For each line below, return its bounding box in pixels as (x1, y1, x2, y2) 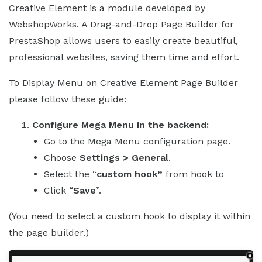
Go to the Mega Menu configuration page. (44, 135, 230, 147)
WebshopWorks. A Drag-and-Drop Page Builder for (9, 18, 234, 30)
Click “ (44, 184, 73, 196)
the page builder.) (9, 226, 89, 238)
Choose (44, 151, 80, 163)
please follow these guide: (9, 93, 126, 105)
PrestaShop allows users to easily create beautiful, (9, 35, 238, 46)
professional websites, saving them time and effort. (9, 51, 239, 63)
